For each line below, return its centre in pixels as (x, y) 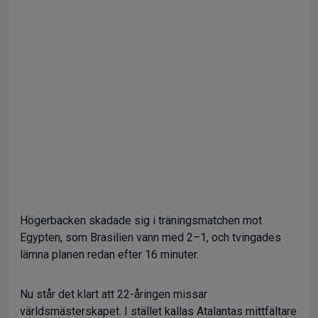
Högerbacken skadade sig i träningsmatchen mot (141, 220)
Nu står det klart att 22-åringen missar (114, 294)
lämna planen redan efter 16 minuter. (109, 254)
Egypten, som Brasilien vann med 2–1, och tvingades (150, 237)
